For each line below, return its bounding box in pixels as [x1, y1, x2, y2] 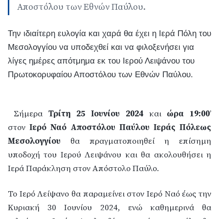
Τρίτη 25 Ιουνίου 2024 [48, 108, 143, 120]
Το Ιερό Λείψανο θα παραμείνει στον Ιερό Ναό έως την [8, 188, 211, 200]
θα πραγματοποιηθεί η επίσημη [70, 135, 211, 147]
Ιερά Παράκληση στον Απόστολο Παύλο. [8, 163, 159, 175]
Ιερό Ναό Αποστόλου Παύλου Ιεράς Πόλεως [29, 122, 211, 133]
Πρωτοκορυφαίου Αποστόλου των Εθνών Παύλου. [8, 70, 193, 80]
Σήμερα [8, 108, 48, 120]
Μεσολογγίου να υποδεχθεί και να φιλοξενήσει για [8, 43, 194, 52]
